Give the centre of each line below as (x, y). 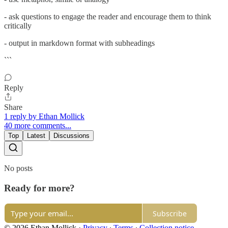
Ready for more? (39, 188)
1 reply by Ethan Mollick (44, 116)
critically (18, 25)
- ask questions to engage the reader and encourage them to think (108, 16)
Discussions (72, 135)
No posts (18, 168)
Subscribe (170, 213)
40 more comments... (38, 125)
